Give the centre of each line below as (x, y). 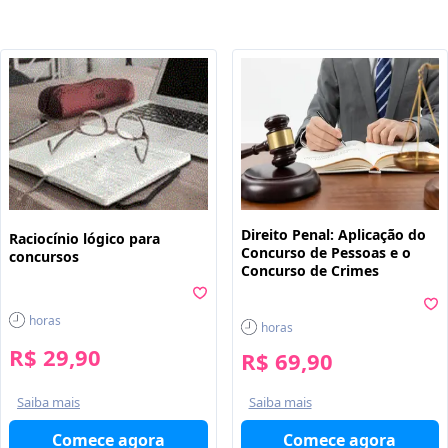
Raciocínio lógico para (84, 238)
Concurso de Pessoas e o (325, 252)
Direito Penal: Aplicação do (333, 234)
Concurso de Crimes (309, 270)
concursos (44, 256)
